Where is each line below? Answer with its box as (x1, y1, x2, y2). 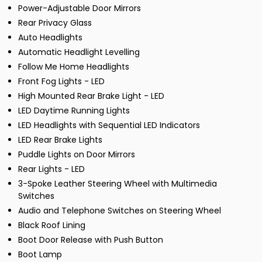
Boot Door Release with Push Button (18, 234, 163, 246)
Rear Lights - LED (18, 163, 85, 175)
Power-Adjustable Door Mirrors (18, 2, 141, 15)
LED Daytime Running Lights (18, 105, 130, 117)
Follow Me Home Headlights (18, 61, 129, 73)
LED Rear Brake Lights (18, 134, 102, 146)
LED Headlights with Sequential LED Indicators (18, 119, 200, 132)
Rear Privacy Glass (18, 17, 92, 29)
